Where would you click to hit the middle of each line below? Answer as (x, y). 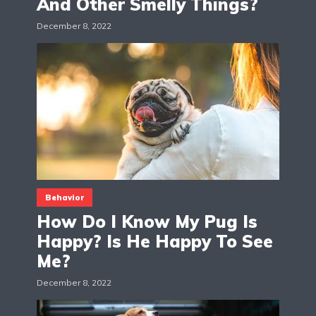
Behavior (65, 197)
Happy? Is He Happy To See (155, 241)
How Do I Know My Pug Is (147, 221)
